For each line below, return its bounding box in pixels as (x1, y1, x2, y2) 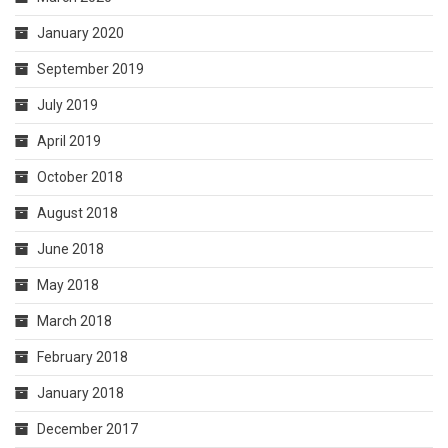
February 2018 (37, 349, 128, 365)
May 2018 (37, 277, 99, 293)
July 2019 (37, 97, 98, 113)
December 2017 (37, 421, 138, 437)
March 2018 (37, 313, 112, 329)
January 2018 (37, 385, 124, 401)
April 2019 (37, 133, 101, 149)
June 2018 (37, 241, 104, 257)
